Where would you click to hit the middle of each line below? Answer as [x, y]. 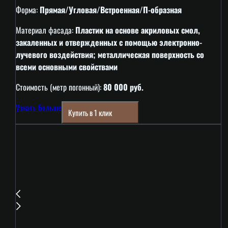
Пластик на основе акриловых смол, [137, 30]
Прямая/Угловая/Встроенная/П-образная [110, 9]
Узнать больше [38, 107]
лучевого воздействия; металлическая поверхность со [110, 54]
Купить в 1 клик [90, 113]
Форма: [27, 9]
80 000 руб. [123, 87]
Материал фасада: [45, 30]
